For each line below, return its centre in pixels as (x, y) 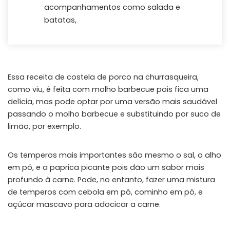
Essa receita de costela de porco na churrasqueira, (103, 77)
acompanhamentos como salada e (112, 7)
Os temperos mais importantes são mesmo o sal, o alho (114, 155)
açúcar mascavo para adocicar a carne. (84, 204)
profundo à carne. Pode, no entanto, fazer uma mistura (111, 179)
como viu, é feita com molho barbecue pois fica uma (108, 89)
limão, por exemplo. (44, 126)
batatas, (60, 20)
